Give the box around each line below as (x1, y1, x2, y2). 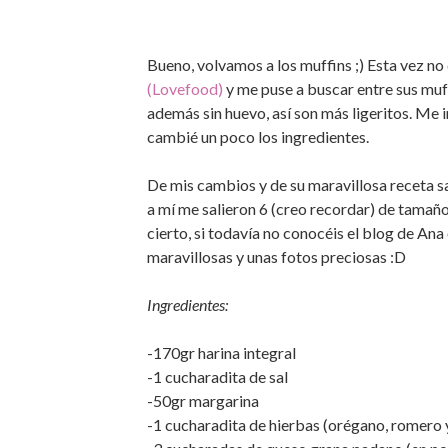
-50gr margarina (147, 391, 259, 410)
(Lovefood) (147, 79, 223, 98)
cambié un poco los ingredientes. (147, 127, 369, 146)
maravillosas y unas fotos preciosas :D (147, 247, 406, 266)
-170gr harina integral (147, 343, 296, 362)
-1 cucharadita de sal (147, 367, 288, 386)
